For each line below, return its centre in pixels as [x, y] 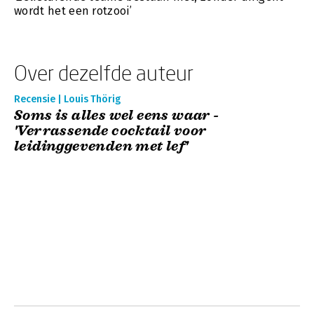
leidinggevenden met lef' [101, 146]
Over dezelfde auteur [104, 73]
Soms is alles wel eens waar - [117, 115]
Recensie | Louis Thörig [67, 99]
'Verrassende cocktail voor [110, 131]
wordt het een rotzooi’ [73, 11]
